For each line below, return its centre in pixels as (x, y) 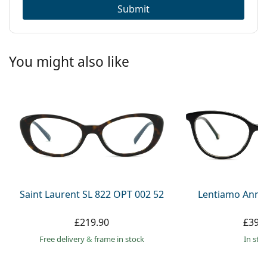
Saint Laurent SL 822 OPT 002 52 (92, 195)
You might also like (69, 61)
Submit (133, 9)
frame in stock (119, 239)
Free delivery (63, 239)
